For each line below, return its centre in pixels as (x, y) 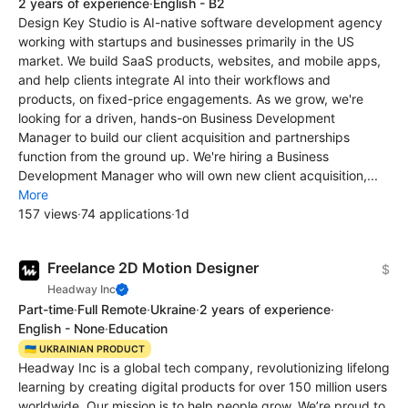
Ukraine (173, 309)
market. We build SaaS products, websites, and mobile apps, (199, 60)
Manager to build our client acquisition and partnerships (184, 137)
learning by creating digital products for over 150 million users (203, 387)
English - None (61, 328)
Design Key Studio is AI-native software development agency (200, 22)
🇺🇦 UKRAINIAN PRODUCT (84, 349)
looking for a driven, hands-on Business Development (177, 117)
